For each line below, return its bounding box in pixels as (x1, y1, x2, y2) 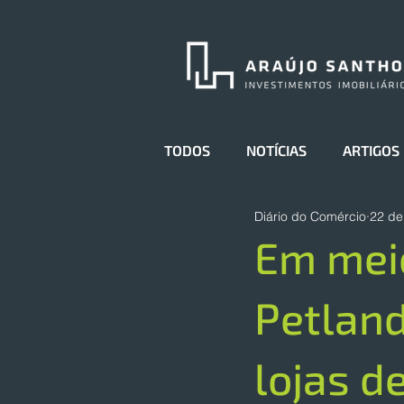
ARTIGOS (343, 142, 399, 159)
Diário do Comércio (254, 207, 366, 225)
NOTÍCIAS (246, 142, 307, 159)
